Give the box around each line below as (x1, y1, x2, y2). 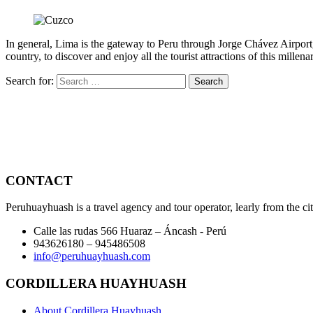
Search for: (6, 74, 54, 87)
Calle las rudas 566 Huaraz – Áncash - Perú (34, 225, 226, 238)
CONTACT (6, 173, 73, 188)
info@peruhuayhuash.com (34, 250, 150, 263)
